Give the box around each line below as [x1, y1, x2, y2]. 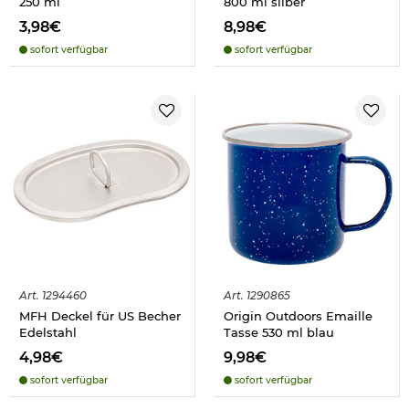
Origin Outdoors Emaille [224, 308, 372, 323]
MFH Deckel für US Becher [19, 308, 181, 323]
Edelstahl [19, 324, 77, 340]
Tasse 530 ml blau [224, 324, 334, 340]
